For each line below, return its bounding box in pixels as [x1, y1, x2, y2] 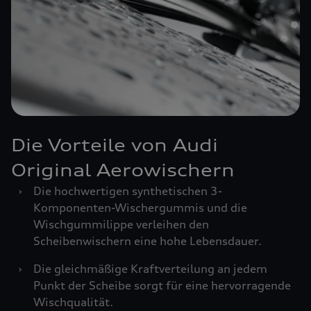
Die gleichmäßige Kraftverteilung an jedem [33, 262, 267, 276]
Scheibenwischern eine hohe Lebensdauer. [33, 234, 262, 248]
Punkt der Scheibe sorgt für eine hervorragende [33, 278, 291, 292]
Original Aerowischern [11, 160, 235, 180]
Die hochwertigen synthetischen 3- [33, 184, 222, 198]
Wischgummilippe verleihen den [33, 217, 209, 231]
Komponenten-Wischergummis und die [33, 201, 247, 215]
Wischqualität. [33, 295, 113, 309]
